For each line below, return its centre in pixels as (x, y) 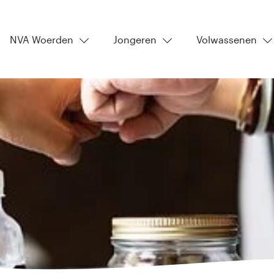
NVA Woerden (42, 39)
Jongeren (135, 39)
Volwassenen (227, 39)
